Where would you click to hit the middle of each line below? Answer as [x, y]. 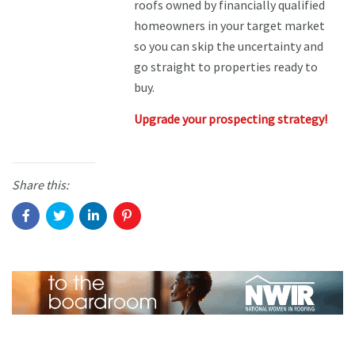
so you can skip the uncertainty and [229, 46]
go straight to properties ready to [226, 67]
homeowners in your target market [230, 26]
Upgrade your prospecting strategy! [231, 119]
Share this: [40, 185]
